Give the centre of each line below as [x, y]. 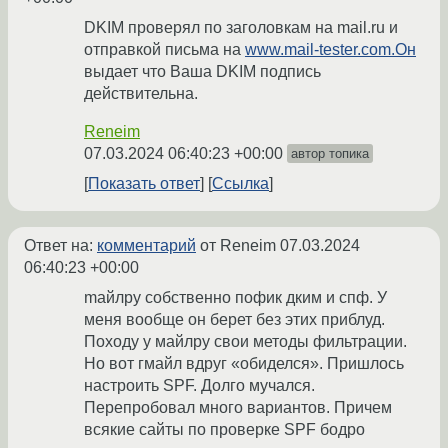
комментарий [146, 246]
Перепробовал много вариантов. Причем [238, 408]
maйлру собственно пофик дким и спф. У [235, 298]
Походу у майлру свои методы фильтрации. [245, 342]
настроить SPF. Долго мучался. [199, 386]
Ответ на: [60, 246]
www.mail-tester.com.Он [330, 50]
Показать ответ [144, 184]
